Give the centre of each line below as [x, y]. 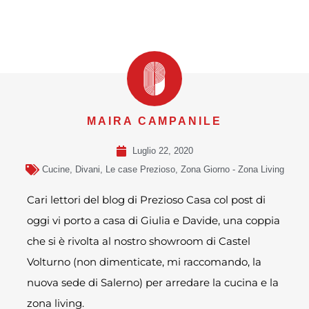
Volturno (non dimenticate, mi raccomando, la [144, 262]
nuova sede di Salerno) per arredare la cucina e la [153, 283]
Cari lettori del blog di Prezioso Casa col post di [147, 200]
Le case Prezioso [140, 170]
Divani [87, 170]
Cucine [56, 170]
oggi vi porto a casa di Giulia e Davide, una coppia [154, 221]
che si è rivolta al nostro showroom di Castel [139, 241]
